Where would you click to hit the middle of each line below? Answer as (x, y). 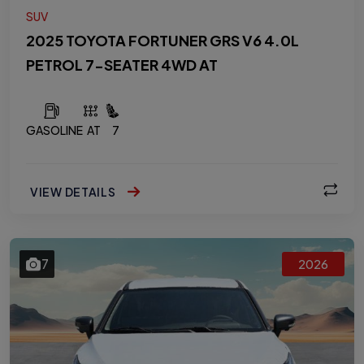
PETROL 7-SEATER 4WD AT (122, 65)
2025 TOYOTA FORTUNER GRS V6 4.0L (162, 40)
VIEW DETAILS (74, 191)
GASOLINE (54, 130)
